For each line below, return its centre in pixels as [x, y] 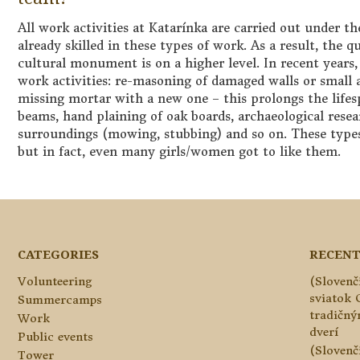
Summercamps [60, 299]
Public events [55, 336]
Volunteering [55, 281]
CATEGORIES [58, 254]
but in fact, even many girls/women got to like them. [179, 152]
